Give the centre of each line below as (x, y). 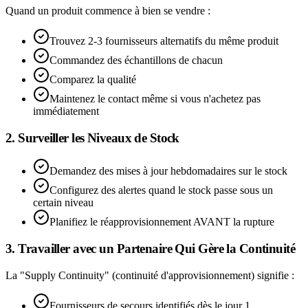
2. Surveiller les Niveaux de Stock (92, 137)
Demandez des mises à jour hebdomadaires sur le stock (168, 171)
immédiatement (66, 111)
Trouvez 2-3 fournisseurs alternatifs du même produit (164, 41)
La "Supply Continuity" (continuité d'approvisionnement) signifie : (150, 275)
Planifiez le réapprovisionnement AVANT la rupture (162, 222)
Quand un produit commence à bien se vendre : (108, 10)
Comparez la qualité (93, 79)
